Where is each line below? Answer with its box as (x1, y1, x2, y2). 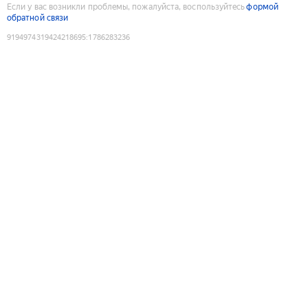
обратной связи (7, 12, 69, 23)
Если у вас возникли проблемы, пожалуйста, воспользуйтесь (7, 1, 245, 12)
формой (246, 1, 278, 12)
